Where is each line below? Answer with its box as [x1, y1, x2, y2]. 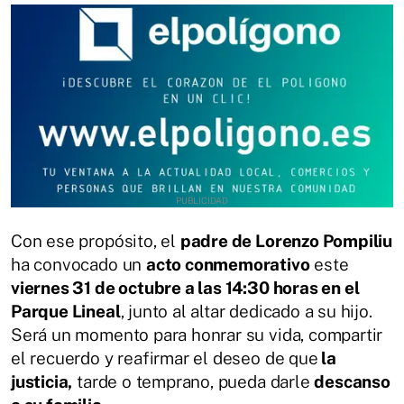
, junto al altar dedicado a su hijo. [120, 300, 372, 321]
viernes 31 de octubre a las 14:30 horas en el [11, 277, 360, 298]
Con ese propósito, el [11, 230, 180, 251]
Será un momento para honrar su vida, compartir [11, 324, 383, 344]
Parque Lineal [11, 300, 121, 321]
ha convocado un [11, 253, 146, 274]
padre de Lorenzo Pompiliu [179, 230, 393, 251]
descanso [314, 371, 390, 391]
